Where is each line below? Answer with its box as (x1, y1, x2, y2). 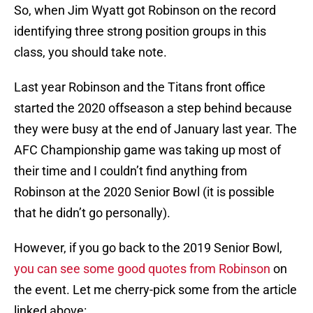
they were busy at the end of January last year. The (14, 122, 297, 137)
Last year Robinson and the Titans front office (14, 80, 265, 95)
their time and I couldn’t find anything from (14, 163, 247, 179)
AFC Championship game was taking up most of (14, 143, 281, 158)
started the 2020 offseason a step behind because (14, 101, 292, 116)
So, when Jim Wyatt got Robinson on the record (14, 3, 276, 18)
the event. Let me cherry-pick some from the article (14, 282, 297, 298)
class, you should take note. (14, 45, 167, 60)
